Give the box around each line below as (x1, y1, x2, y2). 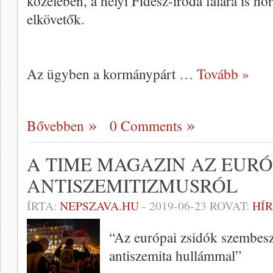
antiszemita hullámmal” (109, 246, 241, 266)
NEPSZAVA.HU (60, 197, 139, 214)
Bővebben (27, 116, 84, 136)
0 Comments (110, 116, 182, 136)
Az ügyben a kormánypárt (27, 64, 179, 84)
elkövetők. (27, 9, 85, 29)
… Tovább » (179, 64, 249, 84)
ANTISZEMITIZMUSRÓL (27, 172, 238, 199)
